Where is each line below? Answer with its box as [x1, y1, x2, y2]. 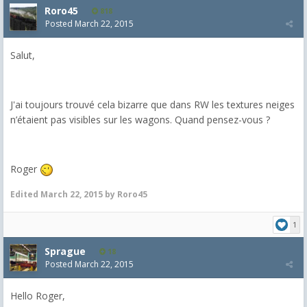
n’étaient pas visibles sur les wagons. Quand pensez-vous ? [10, 112, 270, 126]
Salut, [10, 48, 35, 62]
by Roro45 [103, 188, 147, 200]
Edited [10, 188, 40, 200]
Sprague [45, 244, 86, 258]
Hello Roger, [10, 288, 65, 302]
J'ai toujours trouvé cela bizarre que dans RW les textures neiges [10, 97, 295, 111]
